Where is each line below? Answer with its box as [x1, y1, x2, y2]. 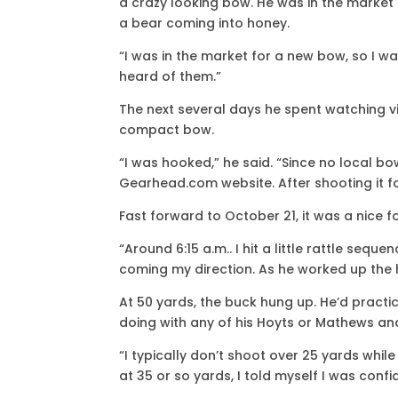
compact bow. [119, 121, 215, 139]
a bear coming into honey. [119, 14, 291, 33]
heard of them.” [119, 68, 222, 86]
